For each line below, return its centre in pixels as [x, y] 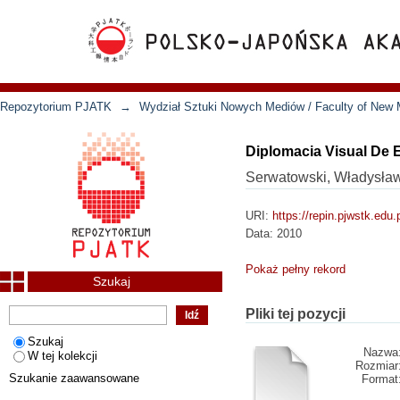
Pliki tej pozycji [296, 314]
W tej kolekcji [62, 356]
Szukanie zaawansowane [74, 378]
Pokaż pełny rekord [296, 269]
